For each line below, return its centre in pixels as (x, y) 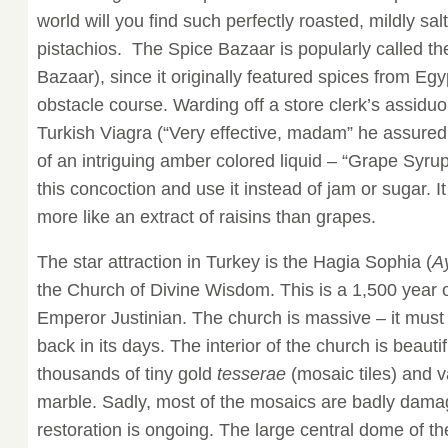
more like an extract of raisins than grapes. (206, 216)
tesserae (251, 374)
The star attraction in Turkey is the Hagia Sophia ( (234, 262)
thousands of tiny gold (126, 374)
